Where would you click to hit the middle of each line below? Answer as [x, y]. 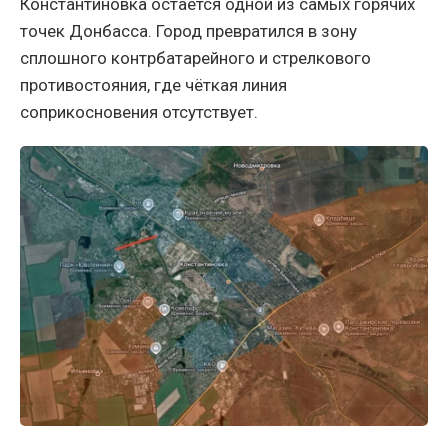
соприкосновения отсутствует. [139, 112]
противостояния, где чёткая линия [153, 85]
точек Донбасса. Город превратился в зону [188, 31]
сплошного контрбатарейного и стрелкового [195, 58]
